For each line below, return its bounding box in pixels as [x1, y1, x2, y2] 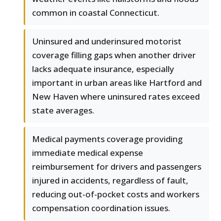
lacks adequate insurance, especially [32, 63, 174, 75]
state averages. [32, 105, 94, 116]
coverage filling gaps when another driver [32, 49, 196, 61]
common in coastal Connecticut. [32, 7, 159, 19]
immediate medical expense [32, 147, 143, 159]
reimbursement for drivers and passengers [32, 161, 201, 173]
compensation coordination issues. [32, 202, 170, 214]
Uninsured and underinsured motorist [32, 36, 182, 47]
